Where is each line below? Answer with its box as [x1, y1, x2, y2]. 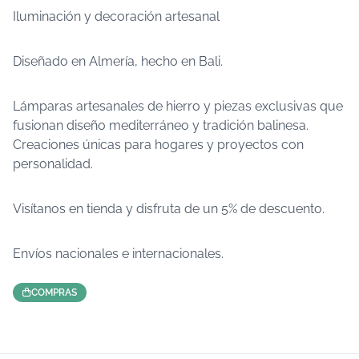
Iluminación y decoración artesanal [13, 9, 220, 24]
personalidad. [13, 156, 93, 171]
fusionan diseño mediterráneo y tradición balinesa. [13, 118, 309, 133]
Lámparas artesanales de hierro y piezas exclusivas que [13, 99, 343, 114]
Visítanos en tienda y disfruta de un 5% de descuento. [13, 201, 325, 216]
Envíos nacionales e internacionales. [13, 246, 224, 261]
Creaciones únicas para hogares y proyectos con [13, 137, 304, 152]
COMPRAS [31, 287, 77, 298]
